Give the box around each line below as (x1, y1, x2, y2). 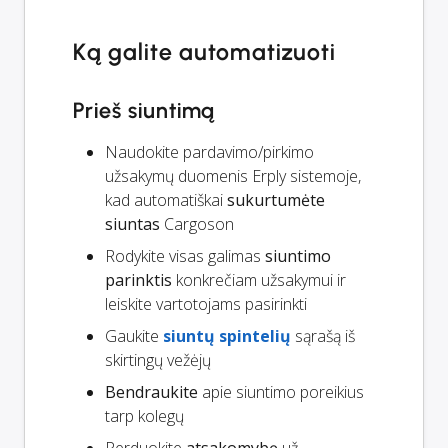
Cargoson (160, 212, 234, 235)
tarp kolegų (105, 404, 184, 427)
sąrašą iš (291, 324, 355, 347)
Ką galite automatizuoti (73, 37, 337, 66)
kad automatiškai (105, 188, 227, 211)
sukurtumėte (227, 188, 325, 211)
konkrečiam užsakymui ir (172, 268, 346, 291)
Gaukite (105, 324, 163, 347)
